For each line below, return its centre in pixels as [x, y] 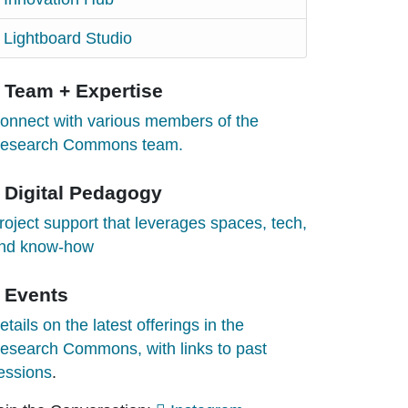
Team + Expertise [83, 90]
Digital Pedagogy [83, 192]
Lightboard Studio [67, 38]
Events [36, 294]
